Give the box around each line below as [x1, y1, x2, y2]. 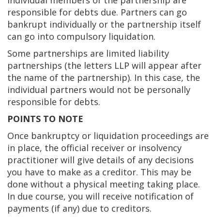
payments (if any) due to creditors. [7, 202, 152, 214]
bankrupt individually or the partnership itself [7, 18, 201, 30]
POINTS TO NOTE [7, 113, 83, 124]
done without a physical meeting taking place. [7, 178, 200, 190]
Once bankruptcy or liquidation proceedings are [7, 130, 209, 141]
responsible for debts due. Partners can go [7, 6, 187, 18]
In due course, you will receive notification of [7, 190, 194, 202]
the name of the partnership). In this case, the [7, 72, 200, 83]
